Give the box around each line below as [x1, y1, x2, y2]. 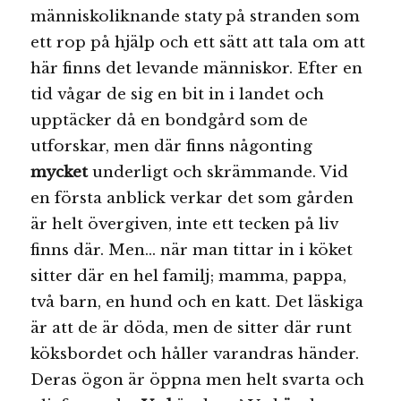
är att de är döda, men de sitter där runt [30, 318, 353, 337]
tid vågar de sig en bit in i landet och [30, 84, 325, 104]
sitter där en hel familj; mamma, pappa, [30, 266, 347, 286]
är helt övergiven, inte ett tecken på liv [30, 214, 338, 234]
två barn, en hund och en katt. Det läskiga [30, 292, 364, 311]
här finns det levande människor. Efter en [30, 58, 363, 78]
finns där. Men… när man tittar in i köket [30, 240, 354, 260]
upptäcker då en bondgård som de [30, 110, 309, 130]
